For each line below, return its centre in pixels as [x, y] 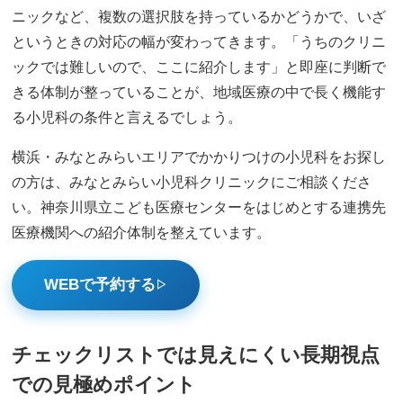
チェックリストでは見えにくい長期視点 [196, 355]
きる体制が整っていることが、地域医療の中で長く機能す [199, 92]
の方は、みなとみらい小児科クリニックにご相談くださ [192, 182]
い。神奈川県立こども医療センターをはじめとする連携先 [199, 207]
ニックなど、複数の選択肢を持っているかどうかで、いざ [199, 16]
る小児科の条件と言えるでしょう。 [127, 117]
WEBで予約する [100, 284]
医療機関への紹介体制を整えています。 [142, 232]
